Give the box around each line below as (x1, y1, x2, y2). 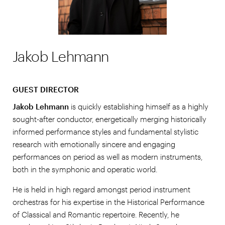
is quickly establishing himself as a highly (69, 101, 208, 111)
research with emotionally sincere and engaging (13, 139, 175, 149)
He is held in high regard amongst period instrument (13, 184, 190, 194)
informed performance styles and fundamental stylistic (13, 127, 198, 136)
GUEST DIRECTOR (13, 85, 79, 94)
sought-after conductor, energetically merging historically (13, 114, 206, 124)
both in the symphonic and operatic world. (13, 164, 157, 174)
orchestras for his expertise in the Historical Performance (13, 197, 204, 206)
